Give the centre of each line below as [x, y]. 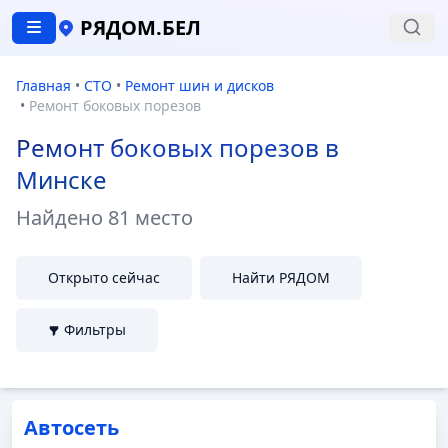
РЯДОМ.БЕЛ [140, 27]
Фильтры [95, 329]
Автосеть [71, 427]
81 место [150, 217]
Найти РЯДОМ [281, 277]
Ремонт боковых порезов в [177, 147]
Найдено [62, 217]
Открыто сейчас [104, 277]
